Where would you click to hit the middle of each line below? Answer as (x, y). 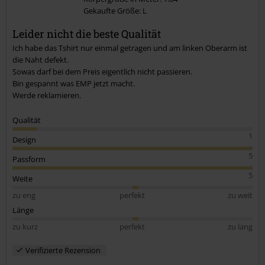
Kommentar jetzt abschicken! (72, 27)
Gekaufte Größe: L (115, 10)
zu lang (240, 226)
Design (24, 139)
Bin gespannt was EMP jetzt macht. (74, 83)
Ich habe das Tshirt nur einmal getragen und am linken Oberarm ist (130, 48)
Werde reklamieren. (47, 95)
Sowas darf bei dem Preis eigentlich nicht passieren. (102, 71)
